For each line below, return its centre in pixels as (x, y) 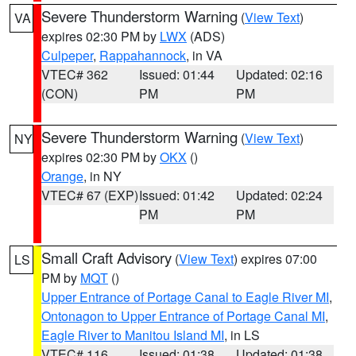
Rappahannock (143, 55)
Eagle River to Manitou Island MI (133, 335)
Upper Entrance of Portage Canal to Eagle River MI (185, 297)
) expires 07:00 (275, 259)
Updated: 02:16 (280, 74)
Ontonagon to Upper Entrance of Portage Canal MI (183, 316)
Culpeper (67, 55)
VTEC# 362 (75, 74)
